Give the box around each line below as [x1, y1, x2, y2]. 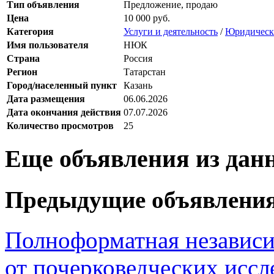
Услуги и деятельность [124, 26, 218, 37]
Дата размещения [7, 93, 85, 104]
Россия [124, 53, 152, 64]
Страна [7, 53, 40, 64]
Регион [7, 66, 37, 77]
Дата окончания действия [7, 106, 121, 117]
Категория [7, 26, 54, 37]
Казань [124, 80, 152, 91]
